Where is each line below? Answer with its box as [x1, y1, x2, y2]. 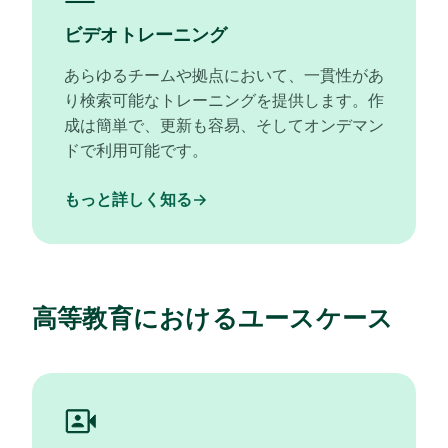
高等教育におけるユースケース [32, 303, 394, 333]
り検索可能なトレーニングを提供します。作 [64, 90, 384, 110]
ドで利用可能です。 [64, 140, 208, 160]
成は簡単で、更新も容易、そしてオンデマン [64, 115, 384, 135]
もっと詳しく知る [64, 189, 192, 209]
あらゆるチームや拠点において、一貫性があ [64, 65, 384, 85]
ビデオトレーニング [64, 24, 228, 45]
